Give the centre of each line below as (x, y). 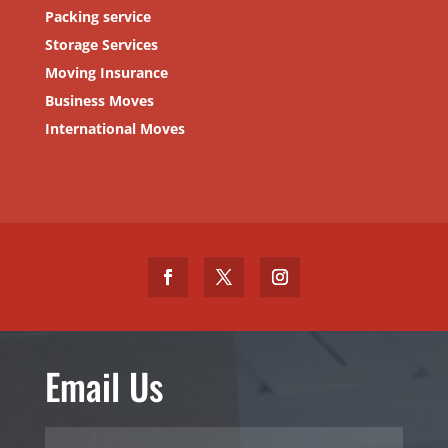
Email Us (103, 386)
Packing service (97, 17)
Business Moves (99, 101)
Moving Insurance (106, 73)
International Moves (114, 129)
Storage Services (101, 45)
